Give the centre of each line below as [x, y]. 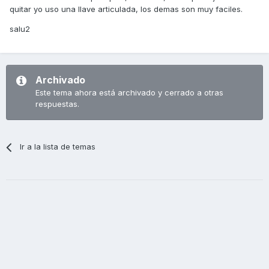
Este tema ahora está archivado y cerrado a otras [129, 93]
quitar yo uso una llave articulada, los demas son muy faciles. [126, 9]
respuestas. [57, 104]
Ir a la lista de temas [58, 147]
